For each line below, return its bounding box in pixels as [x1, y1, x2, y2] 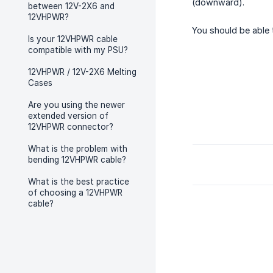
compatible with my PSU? [28, 45, 128, 55]
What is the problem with [28, 144, 127, 154]
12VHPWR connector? [28, 122, 113, 132]
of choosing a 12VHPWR [28, 188, 122, 197]
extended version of [28, 111, 108, 121]
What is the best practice [28, 177, 129, 186]
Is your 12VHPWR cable [28, 34, 118, 44]
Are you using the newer [28, 100, 125, 110]
